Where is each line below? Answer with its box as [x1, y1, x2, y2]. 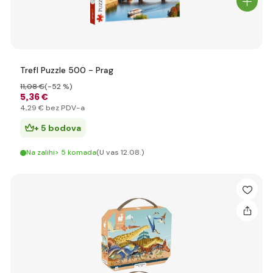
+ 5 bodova [34, 122, 81, 133]
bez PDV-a [44, 103, 85, 113]
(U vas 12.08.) [96, 147, 144, 157]
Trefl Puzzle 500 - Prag [20, 65, 113, 76]
